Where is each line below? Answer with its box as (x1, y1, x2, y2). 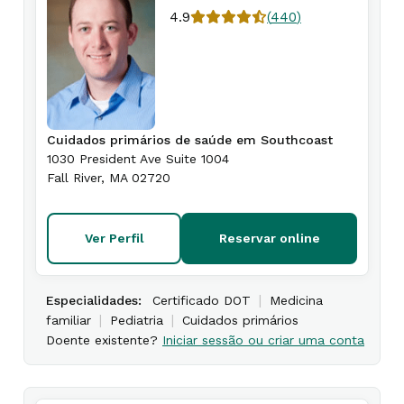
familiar (46, 313, 91, 327)
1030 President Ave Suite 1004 (47, 151, 229, 166)
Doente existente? (46, 333, 162, 347)
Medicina (270, 293, 323, 308)
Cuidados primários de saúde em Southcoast (47, 133, 333, 147)
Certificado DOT (152, 293, 251, 308)
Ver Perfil (84, 231, 144, 245)
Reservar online (218, 231, 320, 245)
